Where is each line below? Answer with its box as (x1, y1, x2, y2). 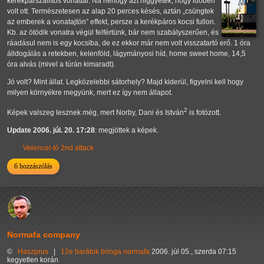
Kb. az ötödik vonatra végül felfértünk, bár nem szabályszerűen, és (7, 28, 219, 37)
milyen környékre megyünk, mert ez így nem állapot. (7, 88, 173, 97)
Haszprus (18, 247, 48, 256)
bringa (101, 247, 121, 256)
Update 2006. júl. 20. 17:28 (7, 126, 95, 135)
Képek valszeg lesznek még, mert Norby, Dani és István (7, 108, 184, 117)
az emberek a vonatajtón (7, 18, 86, 27)
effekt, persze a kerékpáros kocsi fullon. (88, 18, 216, 27)
